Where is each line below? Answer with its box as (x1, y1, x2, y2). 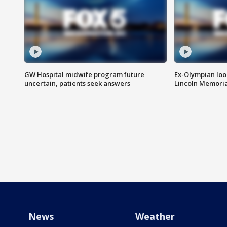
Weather (135, 210, 175, 223)
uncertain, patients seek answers (24, 79, 130, 88)
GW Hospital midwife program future (24, 70, 144, 80)
